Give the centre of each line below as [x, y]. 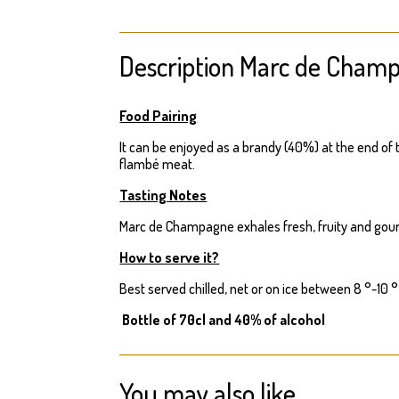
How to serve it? [170, 257]
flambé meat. [158, 163]
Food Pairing [159, 115]
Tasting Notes [163, 195]
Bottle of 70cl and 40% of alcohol [223, 319]
